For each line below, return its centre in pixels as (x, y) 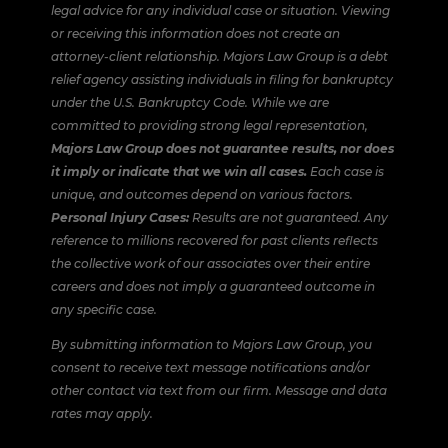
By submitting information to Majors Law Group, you (211, 344)
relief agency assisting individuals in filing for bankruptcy (221, 79)
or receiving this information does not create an (195, 33)
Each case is (345, 171)
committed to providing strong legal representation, (209, 125)
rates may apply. (101, 413)
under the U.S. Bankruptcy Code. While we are (189, 102)
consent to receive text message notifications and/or (210, 367)
